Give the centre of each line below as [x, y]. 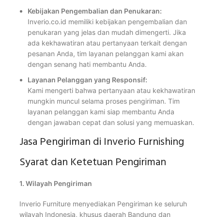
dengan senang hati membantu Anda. [87, 64]
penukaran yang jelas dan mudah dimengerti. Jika [107, 32]
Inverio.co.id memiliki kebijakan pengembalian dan [107, 22]
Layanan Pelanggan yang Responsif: [87, 80]
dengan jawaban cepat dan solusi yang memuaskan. [111, 123]
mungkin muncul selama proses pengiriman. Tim [104, 101]
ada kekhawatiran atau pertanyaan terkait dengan [107, 43]
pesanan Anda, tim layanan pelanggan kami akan [106, 54]
